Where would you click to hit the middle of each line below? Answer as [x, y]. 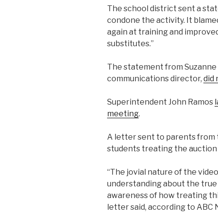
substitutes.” [130, 44]
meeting [123, 114]
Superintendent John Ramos [161, 102]
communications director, [155, 79]
